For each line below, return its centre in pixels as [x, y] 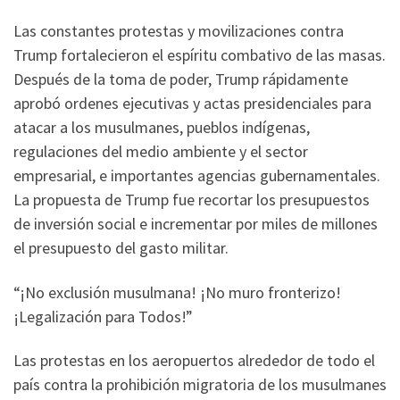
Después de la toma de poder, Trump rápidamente [181, 79]
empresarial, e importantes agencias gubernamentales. [197, 176]
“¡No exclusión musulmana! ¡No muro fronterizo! [177, 292]
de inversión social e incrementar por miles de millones [196, 224]
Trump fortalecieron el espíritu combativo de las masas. [200, 55]
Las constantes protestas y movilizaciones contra [179, 31]
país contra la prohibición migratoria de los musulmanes [200, 385]
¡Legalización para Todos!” [103, 316]
